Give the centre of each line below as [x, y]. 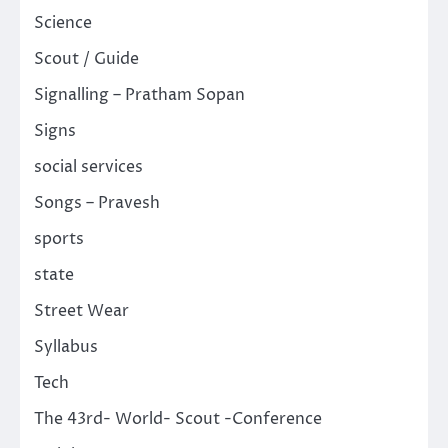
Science [63, 22]
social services [88, 166]
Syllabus [66, 346]
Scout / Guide [86, 58]
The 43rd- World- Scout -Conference [178, 418]
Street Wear [81, 310]
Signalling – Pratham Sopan [139, 94]
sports [59, 238]
